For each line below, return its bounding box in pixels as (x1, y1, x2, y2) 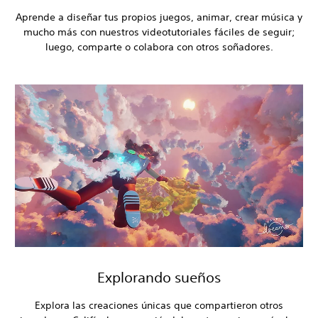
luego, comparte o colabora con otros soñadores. (45, 40, 273, 54)
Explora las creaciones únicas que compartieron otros (35, 298, 283, 312)
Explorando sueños (97, 268, 221, 285)
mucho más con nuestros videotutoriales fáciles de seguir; (23, 26, 295, 39)
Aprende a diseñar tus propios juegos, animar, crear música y (16, 11, 302, 24)
